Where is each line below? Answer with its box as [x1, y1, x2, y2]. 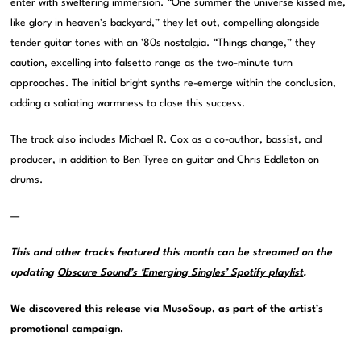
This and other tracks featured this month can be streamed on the [10, 247, 333, 259]
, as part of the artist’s [212, 304, 324, 315]
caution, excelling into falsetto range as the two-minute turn [10, 58, 293, 69]
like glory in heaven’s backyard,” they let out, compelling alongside [10, 18, 321, 29]
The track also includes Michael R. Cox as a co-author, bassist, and [10, 135, 322, 146]
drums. [10, 175, 44, 186]
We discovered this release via [10, 304, 164, 315]
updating [10, 268, 58, 279]
